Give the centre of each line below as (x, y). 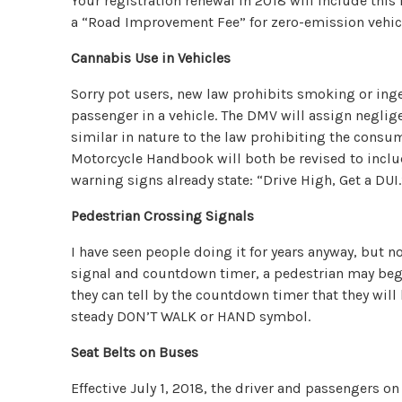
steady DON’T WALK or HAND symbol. (191, 316)
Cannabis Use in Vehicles (151, 57)
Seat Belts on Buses (135, 352)
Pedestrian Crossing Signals (163, 215)
